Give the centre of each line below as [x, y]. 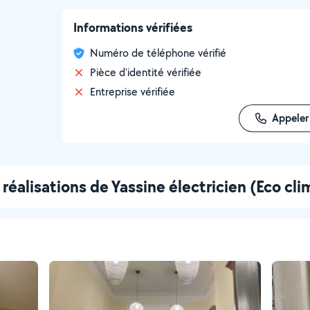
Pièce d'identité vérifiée [146, 72]
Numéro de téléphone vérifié [158, 53]
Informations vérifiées [133, 27]
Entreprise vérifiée [133, 92]
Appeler [290, 118]
